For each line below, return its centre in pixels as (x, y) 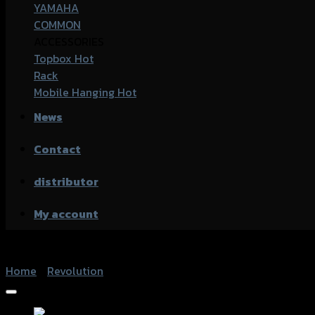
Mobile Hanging (76, 92)
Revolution (75, 271)
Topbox (54, 58)
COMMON (57, 25)
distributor (66, 181)
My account (66, 214)
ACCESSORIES (69, 41)
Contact (57, 149)
